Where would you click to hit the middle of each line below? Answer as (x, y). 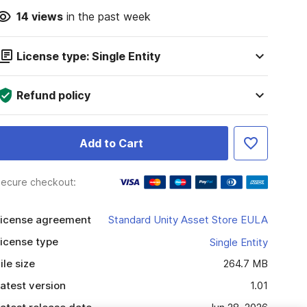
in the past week (107, 16)
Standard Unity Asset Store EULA (188, 220)
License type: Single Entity (88, 56)
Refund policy (53, 95)
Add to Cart (111, 143)
